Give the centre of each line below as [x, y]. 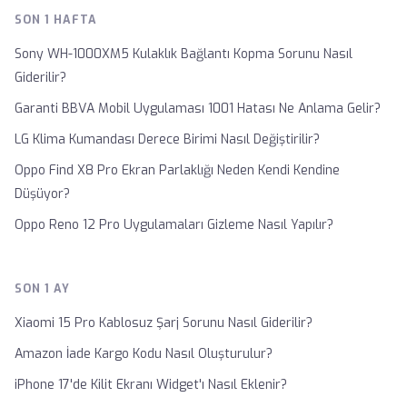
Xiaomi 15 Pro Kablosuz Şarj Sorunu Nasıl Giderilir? [164, 323]
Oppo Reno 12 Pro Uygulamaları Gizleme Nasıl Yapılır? [174, 225]
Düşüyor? [42, 194]
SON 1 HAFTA [56, 20]
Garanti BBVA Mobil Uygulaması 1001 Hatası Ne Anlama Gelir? [198, 109]
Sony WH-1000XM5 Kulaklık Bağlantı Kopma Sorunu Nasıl [184, 54]
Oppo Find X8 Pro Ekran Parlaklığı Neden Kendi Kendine [177, 170]
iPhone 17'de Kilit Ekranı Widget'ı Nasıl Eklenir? [151, 385]
